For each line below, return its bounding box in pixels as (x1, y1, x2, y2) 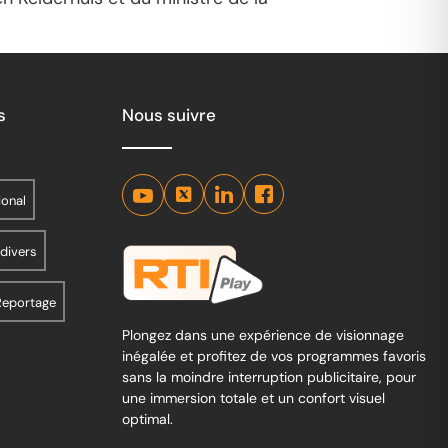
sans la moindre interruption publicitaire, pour (122, 367, 416, 386)
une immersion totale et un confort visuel (122, 388, 385, 407)
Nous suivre (122, 104, 216, 127)
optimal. (122, 409, 173, 428)
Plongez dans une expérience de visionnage (122, 325, 404, 344)
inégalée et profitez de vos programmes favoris (122, 346, 426, 365)
